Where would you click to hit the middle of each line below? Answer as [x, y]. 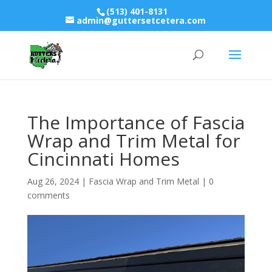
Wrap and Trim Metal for [134, 141]
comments [48, 195]
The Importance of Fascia [136, 122]
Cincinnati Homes [103, 159]
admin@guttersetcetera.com [141, 20]
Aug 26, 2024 [53, 181]
